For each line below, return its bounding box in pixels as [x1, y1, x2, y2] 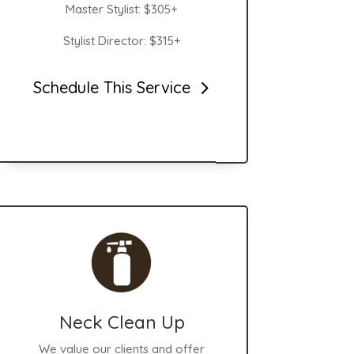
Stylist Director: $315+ [62, 33, 181, 49]
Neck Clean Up [58, 310, 185, 333]
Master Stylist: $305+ [66, 2, 179, 17]
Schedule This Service [32, 77, 190, 97]
